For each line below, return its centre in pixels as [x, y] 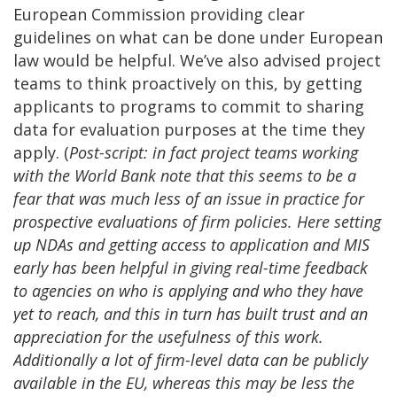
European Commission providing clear [159, 14]
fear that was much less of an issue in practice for [189, 198]
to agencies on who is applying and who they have [188, 290]
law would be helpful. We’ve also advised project [197, 60]
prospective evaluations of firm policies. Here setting [197, 221]
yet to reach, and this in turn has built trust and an [191, 313]
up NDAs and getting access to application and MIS [191, 244]
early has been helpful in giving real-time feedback [191, 267]
